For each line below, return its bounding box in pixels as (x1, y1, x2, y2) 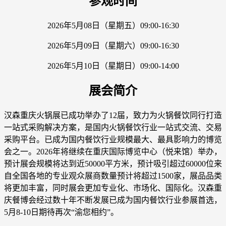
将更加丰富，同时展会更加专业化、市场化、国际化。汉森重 (4, 184, 222, 193)
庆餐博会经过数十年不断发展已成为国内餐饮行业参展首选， (4, 196, 222, 205)
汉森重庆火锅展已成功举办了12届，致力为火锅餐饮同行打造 (4, 111, 222, 120)
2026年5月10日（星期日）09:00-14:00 (47, 61, 179, 70)
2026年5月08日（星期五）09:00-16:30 (47, 21, 179, 30)
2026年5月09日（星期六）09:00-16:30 (47, 41, 179, 50)
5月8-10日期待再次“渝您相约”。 (4, 208, 119, 217)
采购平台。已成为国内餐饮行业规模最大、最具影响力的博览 (4, 135, 222, 144)
